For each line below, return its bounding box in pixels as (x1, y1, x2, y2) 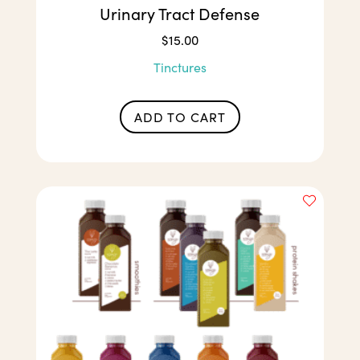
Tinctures (153, 59, 207, 76)
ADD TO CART (133, 108, 226, 125)
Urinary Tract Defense (100, 2, 260, 25)
